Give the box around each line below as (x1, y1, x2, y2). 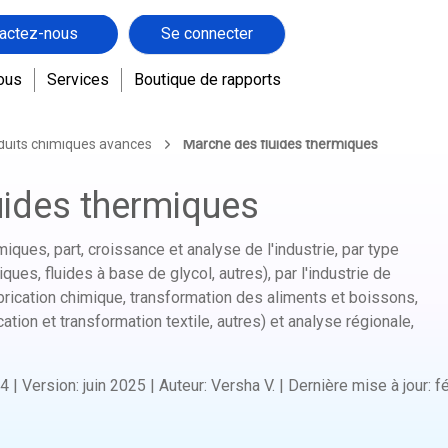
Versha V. (211, 367, 275, 386)
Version (22, 367, 76, 386)
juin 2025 (83, 367, 146, 386)
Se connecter (160, 8, 253, 28)
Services (46, 54, 109, 74)
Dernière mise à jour (288, 367, 428, 386)
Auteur (159, 367, 204, 386)
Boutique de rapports (133, 54, 281, 74)
